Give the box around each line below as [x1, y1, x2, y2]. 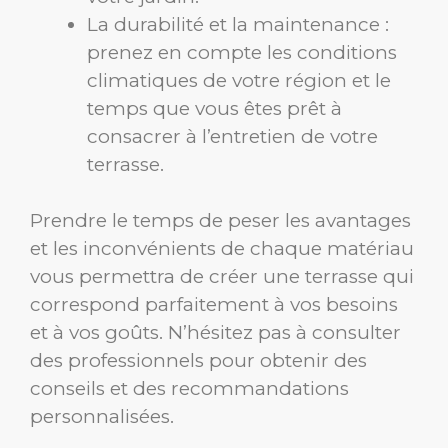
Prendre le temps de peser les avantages [30, 209, 411, 233]
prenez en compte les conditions [87, 40, 397, 64]
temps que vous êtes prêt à [87, 96, 342, 120]
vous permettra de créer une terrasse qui [30, 265, 414, 289]
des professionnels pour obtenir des [30, 349, 367, 373]
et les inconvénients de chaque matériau [30, 237, 414, 261]
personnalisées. [30, 405, 174, 429]
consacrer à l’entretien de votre [87, 124, 378, 148]
